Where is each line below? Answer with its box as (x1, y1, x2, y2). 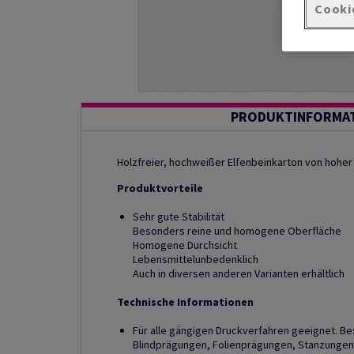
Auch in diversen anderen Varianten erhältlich (133, 266, 345, 281)
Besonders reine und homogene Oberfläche (133, 224, 341, 238)
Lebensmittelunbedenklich (133, 252, 258, 266)
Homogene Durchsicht (133, 238, 237, 252)
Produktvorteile (117, 181, 203, 195)
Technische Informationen (117, 295, 254, 309)
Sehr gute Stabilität (133, 209, 224, 224)
